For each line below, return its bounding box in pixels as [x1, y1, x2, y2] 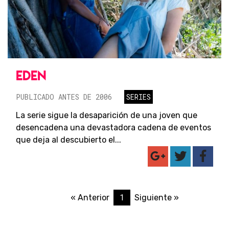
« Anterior [70, 193, 109, 203]
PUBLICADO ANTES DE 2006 [16, 92, 112, 102]
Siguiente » [134, 193, 179, 203]
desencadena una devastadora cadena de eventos [16, 123, 211, 133]
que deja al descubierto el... [16, 135, 121, 145]
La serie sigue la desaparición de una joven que [16, 110, 197, 121]
